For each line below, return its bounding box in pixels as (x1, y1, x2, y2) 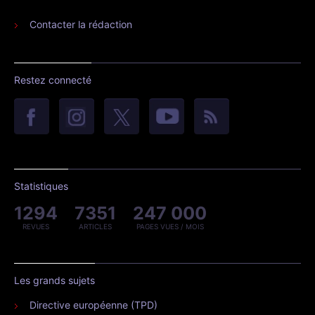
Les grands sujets (14, 274, 95, 286)
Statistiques (14, 179, 68, 192)
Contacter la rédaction (30, 18, 132, 30)
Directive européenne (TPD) (30, 298, 157, 311)
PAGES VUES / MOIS (136, 221, 204, 231)
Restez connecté (14, 73, 91, 86)
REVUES (22, 221, 49, 231)
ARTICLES (79, 221, 112, 231)
